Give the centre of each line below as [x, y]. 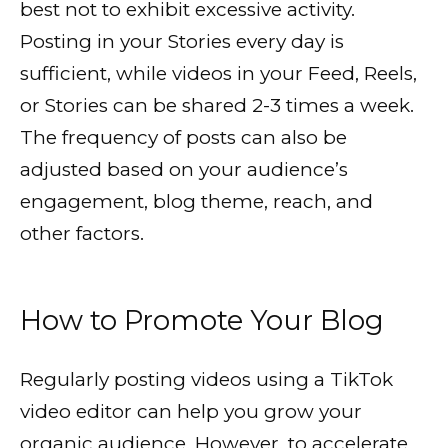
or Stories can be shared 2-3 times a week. [217, 106]
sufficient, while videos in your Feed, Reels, [218, 74]
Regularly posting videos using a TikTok [206, 380]
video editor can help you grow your [191, 412]
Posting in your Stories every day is [182, 42]
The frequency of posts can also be [183, 138]
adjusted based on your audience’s [184, 170]
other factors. [82, 234]
